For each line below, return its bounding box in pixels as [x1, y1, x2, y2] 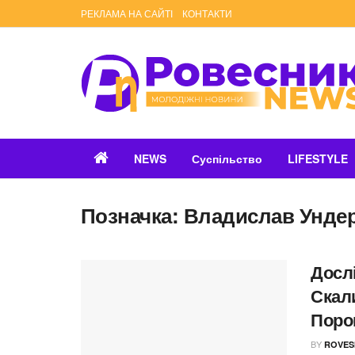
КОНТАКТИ [182, 6, 232, 20]
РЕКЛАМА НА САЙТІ [81, 6, 173, 20]
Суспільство [192, 151, 262, 166]
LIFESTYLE [288, 151, 348, 166]
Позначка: [81, 200, 184, 230]
